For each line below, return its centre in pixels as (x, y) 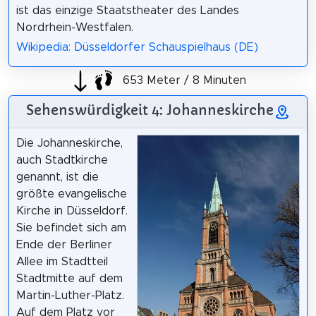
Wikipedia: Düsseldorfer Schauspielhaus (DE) (137, 48)
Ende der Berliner (64, 245)
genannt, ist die (57, 177)
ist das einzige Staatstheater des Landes (127, 10)
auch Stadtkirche (62, 160)
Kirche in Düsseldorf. (72, 211)
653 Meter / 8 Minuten (183, 80)
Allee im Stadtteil (62, 262)
